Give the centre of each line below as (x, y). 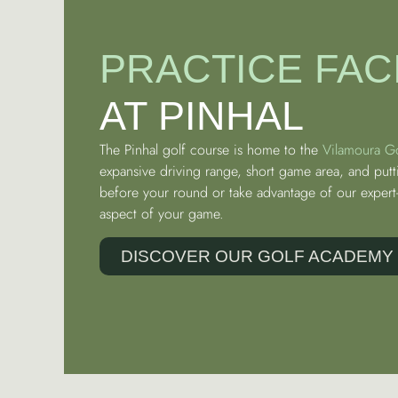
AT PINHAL (202, 116)
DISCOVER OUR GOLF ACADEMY (257, 257)
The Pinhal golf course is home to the (211, 150)
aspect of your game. (162, 214)
